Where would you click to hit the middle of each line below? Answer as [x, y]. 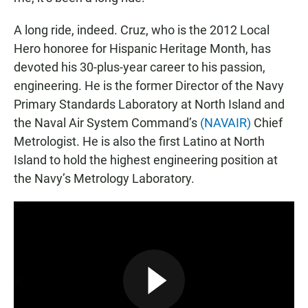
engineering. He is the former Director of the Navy [149, 86]
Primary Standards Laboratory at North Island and [149, 104]
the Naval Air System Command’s [107, 123]
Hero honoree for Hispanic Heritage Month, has [142, 49]
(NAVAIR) [225, 123]
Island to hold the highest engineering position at [146, 160]
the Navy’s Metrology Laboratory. [104, 179]
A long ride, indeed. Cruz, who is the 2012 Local [142, 30]
